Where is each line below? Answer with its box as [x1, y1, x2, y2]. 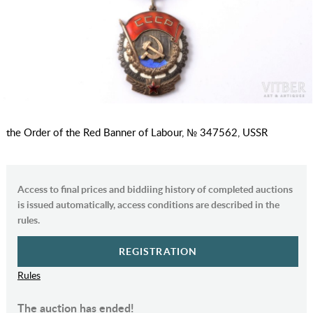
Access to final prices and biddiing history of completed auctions [17, 182, 293, 196]
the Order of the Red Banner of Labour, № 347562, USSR [6, 125, 268, 140]
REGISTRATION [118, 245, 198, 259]
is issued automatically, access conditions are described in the [17, 198, 279, 212]
